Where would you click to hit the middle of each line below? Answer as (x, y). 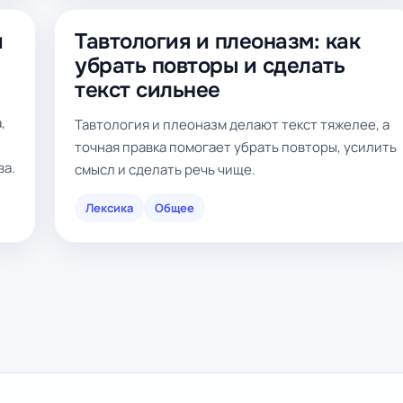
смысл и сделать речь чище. (165, 170)
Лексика (109, 208)
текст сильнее (148, 90)
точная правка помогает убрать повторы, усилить (236, 147)
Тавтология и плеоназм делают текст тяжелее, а (232, 125)
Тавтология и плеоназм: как (218, 41)
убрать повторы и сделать (210, 66)
